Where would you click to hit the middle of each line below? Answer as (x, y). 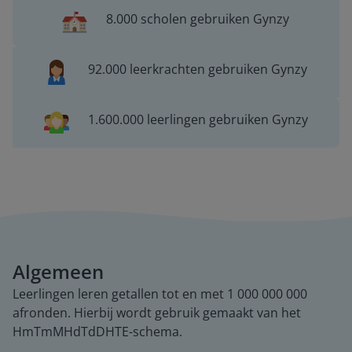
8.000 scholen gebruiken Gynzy (198, 19)
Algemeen (58, 271)
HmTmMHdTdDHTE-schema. (97, 332)
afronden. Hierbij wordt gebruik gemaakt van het (157, 313)
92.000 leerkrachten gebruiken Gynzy (198, 69)
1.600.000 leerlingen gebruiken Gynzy (198, 119)
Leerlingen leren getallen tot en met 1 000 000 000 (160, 294)
